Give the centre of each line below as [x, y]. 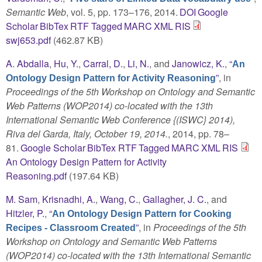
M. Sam [22, 199]
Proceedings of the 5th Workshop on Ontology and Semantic [130, 91]
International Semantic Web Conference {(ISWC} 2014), [120, 119]
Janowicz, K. [198, 63]
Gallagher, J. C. [175, 199]
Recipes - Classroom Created [71, 227]
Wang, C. [119, 199]
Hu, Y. [66, 63]
